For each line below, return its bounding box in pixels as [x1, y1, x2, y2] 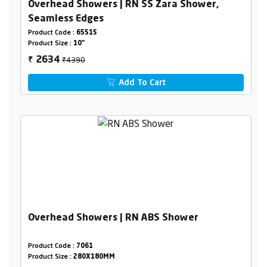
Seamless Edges [27, 14, 104, 24]
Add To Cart [116, 78, 166, 87]
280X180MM [73, 253, 115, 260]
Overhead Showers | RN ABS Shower [27, 213, 198, 223]
